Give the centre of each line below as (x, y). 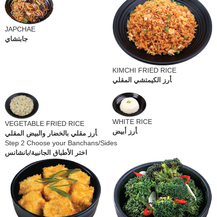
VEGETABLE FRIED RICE (45, 124)
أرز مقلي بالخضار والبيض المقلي (51, 133)
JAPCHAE (20, 29)
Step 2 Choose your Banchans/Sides (61, 143)
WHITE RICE (132, 122)
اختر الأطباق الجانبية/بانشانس (46, 153)
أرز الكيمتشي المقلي (142, 80)
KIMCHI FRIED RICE (144, 70)
